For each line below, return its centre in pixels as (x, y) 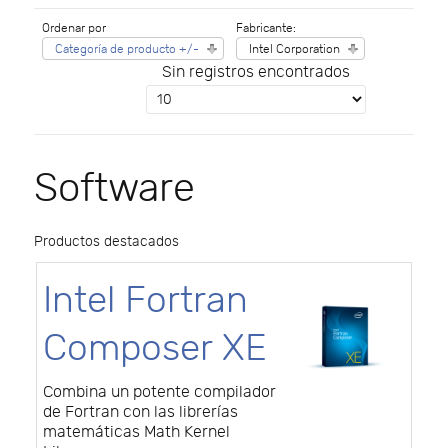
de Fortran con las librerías (140, 412)
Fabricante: (266, 27)
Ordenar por (74, 27)
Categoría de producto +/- (127, 48)
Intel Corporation (294, 48)
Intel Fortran (145, 300)
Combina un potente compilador (159, 392)
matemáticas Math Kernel (136, 432)
